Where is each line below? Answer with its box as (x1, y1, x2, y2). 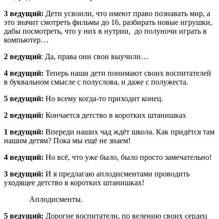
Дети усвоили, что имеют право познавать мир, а (44, 9, 210, 18)
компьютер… (4, 35, 48, 44)
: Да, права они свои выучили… (41, 52, 149, 61)
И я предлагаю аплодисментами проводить (44, 169, 190, 178)
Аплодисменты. (4, 195, 83, 203)
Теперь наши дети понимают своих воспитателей (44, 68, 211, 77)
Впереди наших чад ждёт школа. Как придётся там (44, 127, 215, 136)
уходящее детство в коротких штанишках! (4, 178, 144, 187)
